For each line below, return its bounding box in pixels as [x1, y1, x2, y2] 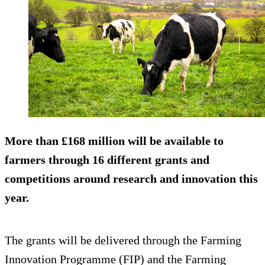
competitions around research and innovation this [5, 172, 258, 186]
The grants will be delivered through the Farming [5, 234, 241, 247]
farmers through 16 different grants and [5, 153, 209, 167]
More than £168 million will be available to [5, 134, 224, 148]
